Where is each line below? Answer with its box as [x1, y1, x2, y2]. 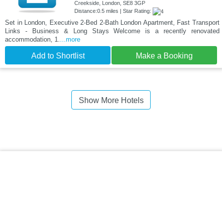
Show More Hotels [78, 96, 144, 105]
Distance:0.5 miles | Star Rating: [74, 7, 153, 14]
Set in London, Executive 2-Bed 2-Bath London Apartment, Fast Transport [5, 18, 220, 26]
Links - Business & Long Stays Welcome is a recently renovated [5, 27, 220, 35]
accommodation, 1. [5, 35, 60, 43]
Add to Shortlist [31, 51, 85, 60]
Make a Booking [136, 51, 193, 60]
